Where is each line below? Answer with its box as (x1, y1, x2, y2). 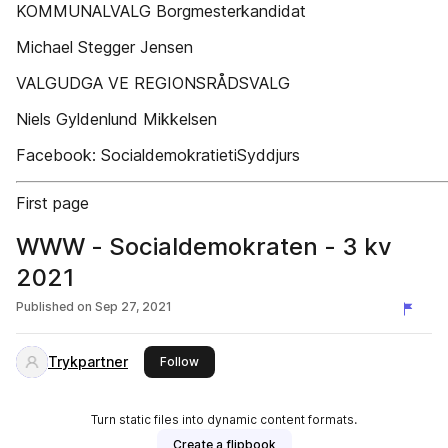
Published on (16, 299, 92, 314)
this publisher (198, 353, 278, 368)
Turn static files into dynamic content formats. (91, 412, 357, 427)
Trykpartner (48, 353, 128, 370)
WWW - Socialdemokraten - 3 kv (16, 232, 324, 261)
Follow (160, 354, 199, 369)
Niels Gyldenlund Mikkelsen (16, 109, 217, 129)
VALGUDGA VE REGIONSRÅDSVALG (16, 73, 290, 93)
